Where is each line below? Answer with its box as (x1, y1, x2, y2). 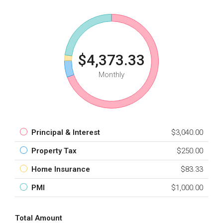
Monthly (99, 70, 124, 79)
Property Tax (31, 146, 77, 155)
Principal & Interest (31, 128, 100, 137)
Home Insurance (31, 165, 90, 174)
